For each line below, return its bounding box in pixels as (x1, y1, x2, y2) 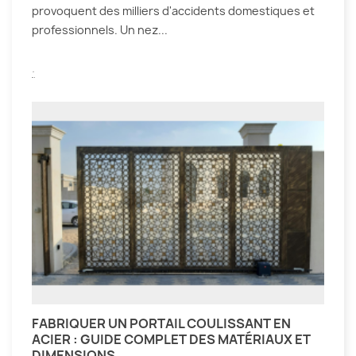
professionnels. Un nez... (32, 22, 168, 38)
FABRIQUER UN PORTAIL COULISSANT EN (32, 314, 291, 332)
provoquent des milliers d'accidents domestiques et (32, 3, 315, 19)
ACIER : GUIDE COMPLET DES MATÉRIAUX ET (32, 330, 311, 348)
